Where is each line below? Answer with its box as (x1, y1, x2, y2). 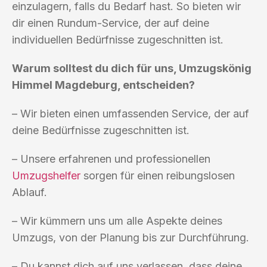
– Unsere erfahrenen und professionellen (12, 152, 210, 165)
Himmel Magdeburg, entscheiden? (12, 78, 195, 91)
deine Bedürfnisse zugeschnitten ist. (12, 123, 190, 136)
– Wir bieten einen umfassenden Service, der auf (12, 107, 249, 120)
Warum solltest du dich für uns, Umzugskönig (12, 61, 252, 74)
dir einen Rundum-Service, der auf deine (12, 16, 209, 29)
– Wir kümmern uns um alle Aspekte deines (12, 214, 222, 227)
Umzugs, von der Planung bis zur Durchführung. (12, 231, 249, 244)
